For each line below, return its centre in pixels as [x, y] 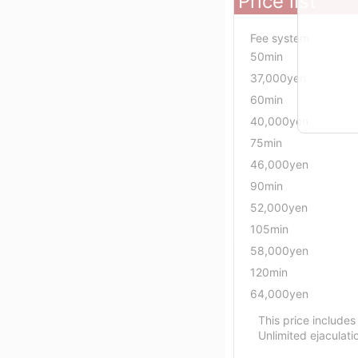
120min [269, 272]
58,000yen [279, 250]
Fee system [280, 38]
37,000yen [278, 78]
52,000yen [279, 207]
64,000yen [279, 293]
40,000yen [279, 121]
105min [269, 229]
